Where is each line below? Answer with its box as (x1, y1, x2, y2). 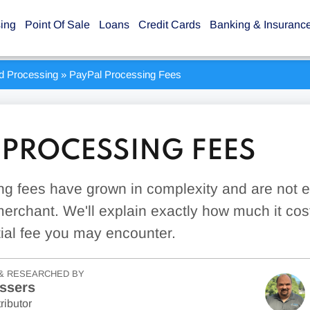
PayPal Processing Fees (69, 69, 181, 80)
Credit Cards (138, 19, 201, 31)
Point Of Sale (25, 19, 90, 31)
